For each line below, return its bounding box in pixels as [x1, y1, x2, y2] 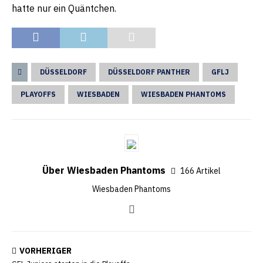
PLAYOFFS [21, 90, 56, 99]
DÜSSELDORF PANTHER [108, 68, 190, 76]
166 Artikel [180, 166, 221, 176]
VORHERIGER [19, 245, 72, 256]
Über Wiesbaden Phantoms [42, 164, 168, 176]
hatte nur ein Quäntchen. [12, 2, 116, 14]
